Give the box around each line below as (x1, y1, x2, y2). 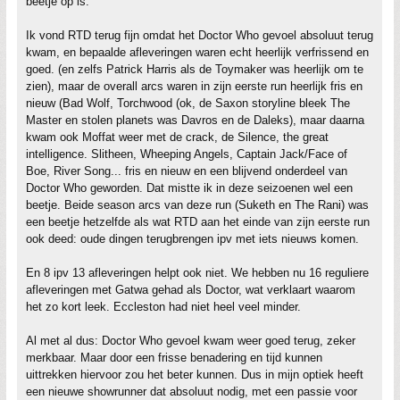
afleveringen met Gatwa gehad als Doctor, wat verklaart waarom (26, 283, 355, 296)
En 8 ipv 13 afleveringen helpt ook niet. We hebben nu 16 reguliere (26, 266, 369, 279)
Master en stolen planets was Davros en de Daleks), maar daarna (26, 113, 364, 127)
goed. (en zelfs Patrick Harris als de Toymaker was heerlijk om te (26, 62, 363, 76)
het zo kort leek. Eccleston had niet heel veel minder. (26, 300, 301, 313)
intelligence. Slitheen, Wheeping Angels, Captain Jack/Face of (26, 147, 347, 161)
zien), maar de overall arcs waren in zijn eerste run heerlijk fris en (26, 79, 362, 93)
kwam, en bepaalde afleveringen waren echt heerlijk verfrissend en (26, 46, 369, 59)
